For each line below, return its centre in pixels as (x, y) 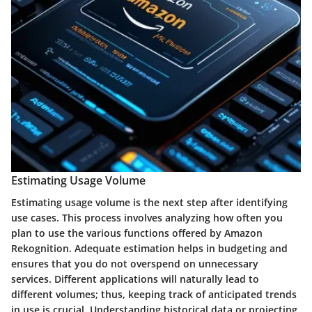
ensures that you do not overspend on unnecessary (135, 263)
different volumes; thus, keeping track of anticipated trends (154, 294)
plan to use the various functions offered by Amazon (137, 233)
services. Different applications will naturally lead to (135, 279)
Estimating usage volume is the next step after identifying (149, 202)
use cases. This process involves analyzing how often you (147, 217)
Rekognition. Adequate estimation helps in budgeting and (149, 248)
